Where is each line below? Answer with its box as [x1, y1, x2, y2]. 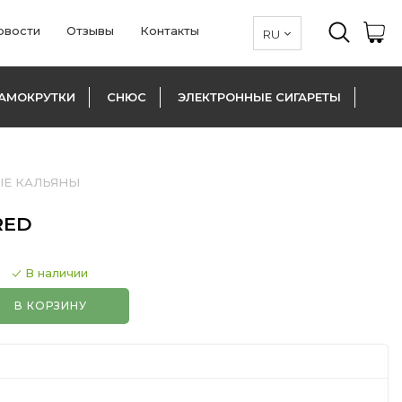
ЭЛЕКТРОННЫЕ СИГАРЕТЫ [178, 90, 341, 104]
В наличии [24, 266, 88, 280]
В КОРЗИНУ [14, 299, 87, 312]
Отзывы [66, 23, 114, 38]
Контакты [140, 23, 199, 38]
